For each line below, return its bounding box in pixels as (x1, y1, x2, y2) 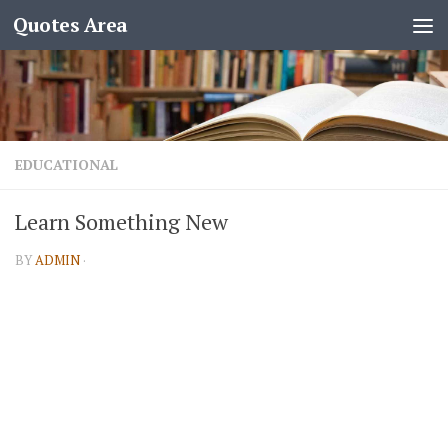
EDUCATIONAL (15, 155, 118, 174)
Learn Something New (15, 207, 228, 236)
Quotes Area (13, 12, 128, 37)
